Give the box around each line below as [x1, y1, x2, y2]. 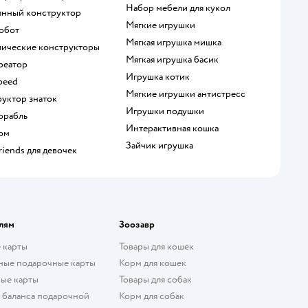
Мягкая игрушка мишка [133, 36, 221, 48]
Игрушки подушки [133, 104, 204, 117]
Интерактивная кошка [133, 122, 219, 134]
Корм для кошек [118, 256, 186, 269]
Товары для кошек [118, 240, 194, 252]
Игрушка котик [133, 70, 190, 82]
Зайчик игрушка [131, 139, 193, 151]
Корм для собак [118, 289, 184, 302]
